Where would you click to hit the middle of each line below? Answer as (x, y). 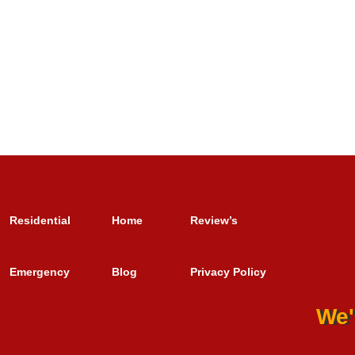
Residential (40, 221)
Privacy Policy (229, 272)
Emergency (40, 272)
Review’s (214, 221)
